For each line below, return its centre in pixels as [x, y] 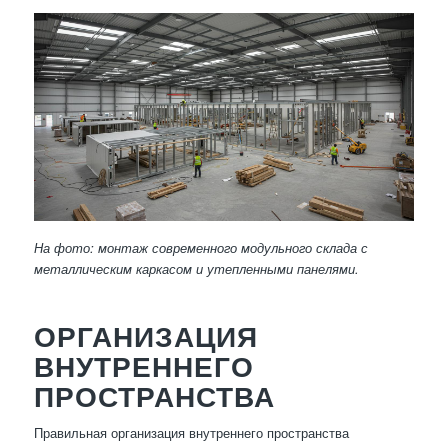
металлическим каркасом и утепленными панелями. [196, 269]
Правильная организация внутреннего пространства [191, 433]
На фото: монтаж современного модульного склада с [200, 248]
